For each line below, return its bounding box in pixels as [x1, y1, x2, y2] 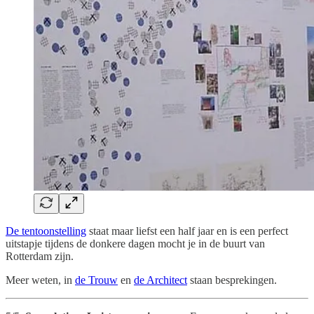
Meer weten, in [6, 274, 75, 287]
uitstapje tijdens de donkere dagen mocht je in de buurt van [6, 238, 265, 250]
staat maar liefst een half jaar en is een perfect [86, 225, 288, 238]
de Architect [134, 274, 187, 287]
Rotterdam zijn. [6, 250, 74, 263]
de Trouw [75, 274, 118, 287]
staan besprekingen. [187, 274, 277, 287]
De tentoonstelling [6, 225, 86, 238]
